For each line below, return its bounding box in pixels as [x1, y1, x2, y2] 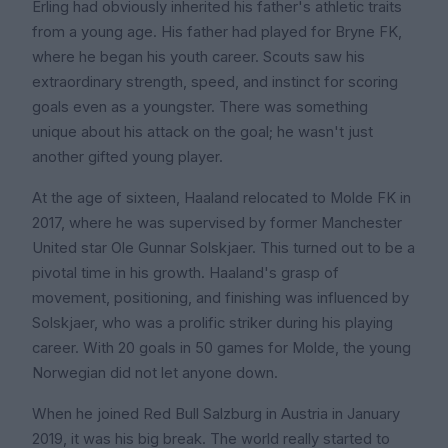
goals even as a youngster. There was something [32, 98, 368, 116]
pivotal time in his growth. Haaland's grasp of [32, 264, 339, 282]
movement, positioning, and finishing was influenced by [32, 289, 409, 307]
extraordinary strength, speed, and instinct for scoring [32, 73, 398, 91]
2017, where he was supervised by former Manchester [32, 214, 402, 232]
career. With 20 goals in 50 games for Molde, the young [32, 339, 411, 357]
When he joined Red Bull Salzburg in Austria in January [32, 405, 400, 423]
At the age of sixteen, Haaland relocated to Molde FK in [32, 189, 411, 207]
